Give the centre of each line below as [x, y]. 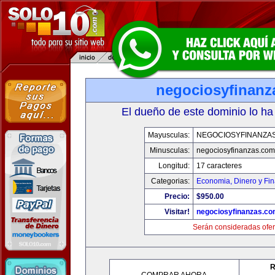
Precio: [177, 196]
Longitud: [174, 166]
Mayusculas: [168, 135]
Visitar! [177, 212]
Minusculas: [169, 150]
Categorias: [170, 181]
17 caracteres [219, 166]
